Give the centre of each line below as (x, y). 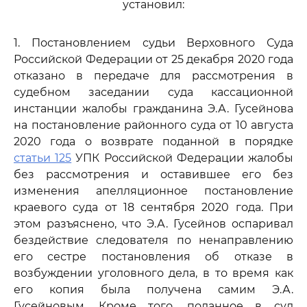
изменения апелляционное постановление (153, 191)
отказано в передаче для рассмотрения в (153, 76)
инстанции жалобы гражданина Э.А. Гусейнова (153, 109)
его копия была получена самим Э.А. (153, 290)
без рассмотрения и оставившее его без (153, 174)
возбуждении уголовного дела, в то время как (153, 273)
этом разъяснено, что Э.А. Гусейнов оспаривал (153, 224)
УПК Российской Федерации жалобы (183, 158)
